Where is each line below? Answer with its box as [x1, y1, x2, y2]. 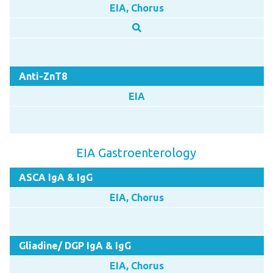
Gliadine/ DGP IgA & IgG [18, 239, 131, 251]
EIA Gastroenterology [76, 145, 197, 160]
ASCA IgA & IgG [18, 171, 93, 183]
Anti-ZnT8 [18, 70, 67, 82]
